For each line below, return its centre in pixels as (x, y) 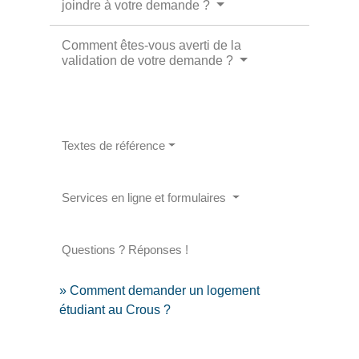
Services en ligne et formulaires (146, 197)
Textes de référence (114, 145)
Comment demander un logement (165, 290)
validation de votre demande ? (149, 60)
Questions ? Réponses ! (125, 249)
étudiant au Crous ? (115, 309)
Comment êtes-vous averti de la (152, 45)
